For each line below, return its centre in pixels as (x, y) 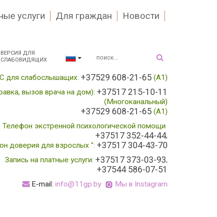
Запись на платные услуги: (50, 160)
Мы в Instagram (141, 184)
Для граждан (84, 16)
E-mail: (42, 184)
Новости (141, 16)
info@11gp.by (78, 184)
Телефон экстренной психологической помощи (85, 126)
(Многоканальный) (136, 102)
